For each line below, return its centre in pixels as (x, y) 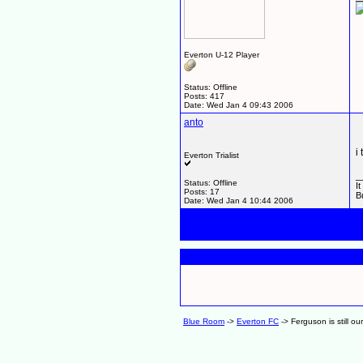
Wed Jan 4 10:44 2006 (250, 201)
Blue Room (204, 321)
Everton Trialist (211, 155)
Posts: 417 (204, 96)
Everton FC (258, 321)
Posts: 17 (202, 192)
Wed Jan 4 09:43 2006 (250, 105)
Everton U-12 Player (222, 55)
